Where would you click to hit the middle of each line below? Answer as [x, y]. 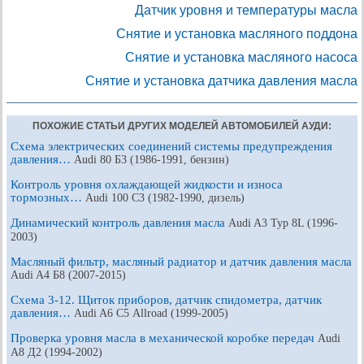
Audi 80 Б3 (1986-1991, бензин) [152, 160]
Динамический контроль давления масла [119, 223]
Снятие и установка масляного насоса [241, 57]
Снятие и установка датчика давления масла [221, 81]
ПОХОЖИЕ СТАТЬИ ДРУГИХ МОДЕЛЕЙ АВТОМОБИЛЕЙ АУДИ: [182, 126]
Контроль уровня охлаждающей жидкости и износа [147, 184]
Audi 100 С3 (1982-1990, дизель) [165, 198]
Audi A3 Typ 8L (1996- [283, 223]
